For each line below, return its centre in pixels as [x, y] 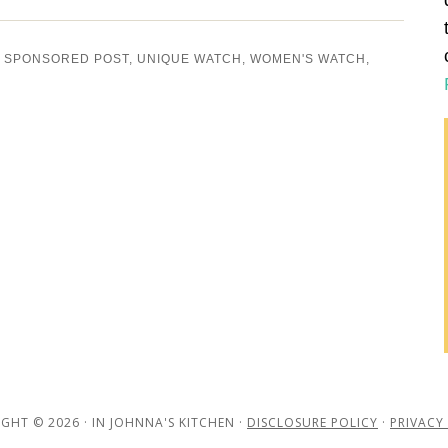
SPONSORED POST [66, 58]
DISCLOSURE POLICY [312, 422]
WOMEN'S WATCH [308, 58]
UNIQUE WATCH [189, 58]
